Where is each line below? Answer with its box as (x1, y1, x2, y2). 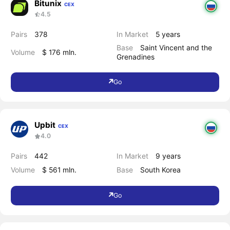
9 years (156, 151, 181, 160)
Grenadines (117, 52, 155, 61)
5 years (156, 29, 181, 39)
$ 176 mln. (42, 47, 76, 56)
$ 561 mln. (42, 165, 76, 174)
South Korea (140, 165, 181, 174)
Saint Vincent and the (140, 43, 213, 52)
